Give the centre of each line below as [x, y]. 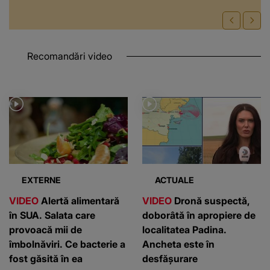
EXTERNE [41, 180]
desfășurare [170, 259]
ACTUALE [174, 180]
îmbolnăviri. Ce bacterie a [67, 244]
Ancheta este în [178, 244]
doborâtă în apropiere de [199, 215]
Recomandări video [70, 56]
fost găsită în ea [46, 259]
